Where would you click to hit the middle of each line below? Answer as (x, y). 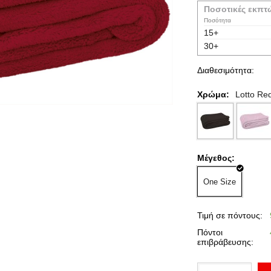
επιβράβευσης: (225, 242)
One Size (220, 181)
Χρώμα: (213, 94)
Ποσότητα (217, 20)
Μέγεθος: (216, 158)
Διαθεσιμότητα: (226, 70)
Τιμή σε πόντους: (230, 215)
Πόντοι (210, 232)
